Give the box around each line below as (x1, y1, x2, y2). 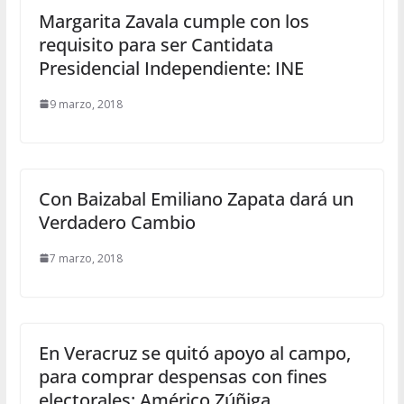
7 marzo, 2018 (49, 250, 123, 266)
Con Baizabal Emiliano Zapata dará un (38, 186, 353, 211)
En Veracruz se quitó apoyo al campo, (38, 340, 351, 365)
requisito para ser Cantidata (38, 32, 273, 57)
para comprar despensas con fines (38, 363, 327, 389)
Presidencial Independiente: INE (38, 55, 304, 80)
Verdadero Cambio (38, 209, 196, 234)
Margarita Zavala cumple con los (38, 8, 309, 33)
